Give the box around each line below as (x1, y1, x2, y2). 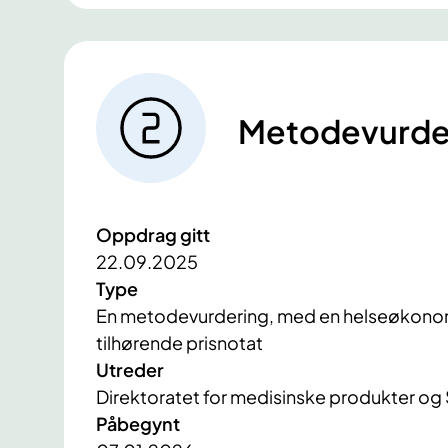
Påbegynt (96, 411, 180, 435)
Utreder (96, 357, 164, 381)
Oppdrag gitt (96, 222, 210, 246)
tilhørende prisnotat (96, 330, 263, 354)
